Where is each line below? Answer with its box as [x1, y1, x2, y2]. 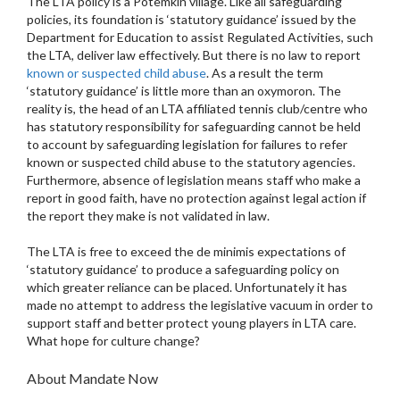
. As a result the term [206, 65, 323, 81]
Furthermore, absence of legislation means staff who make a [27, 172, 361, 188]
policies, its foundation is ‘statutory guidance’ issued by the [27, 12, 356, 28]
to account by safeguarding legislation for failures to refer [27, 137, 347, 153]
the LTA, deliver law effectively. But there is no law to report [27, 47, 361, 63]
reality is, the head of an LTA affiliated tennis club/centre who [27, 101, 368, 117]
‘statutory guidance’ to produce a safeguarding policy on [27, 262, 339, 278]
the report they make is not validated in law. [27, 208, 270, 224]
